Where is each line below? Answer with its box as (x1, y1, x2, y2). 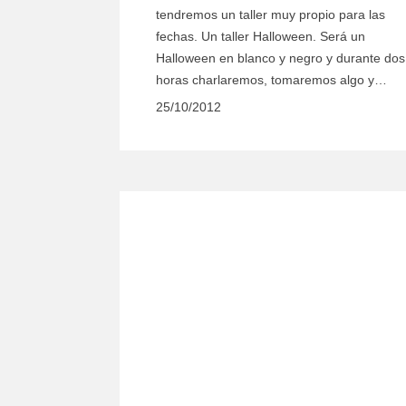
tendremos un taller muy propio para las (156, 7, 385, 23)
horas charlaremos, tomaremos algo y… (156, 72, 387, 88)
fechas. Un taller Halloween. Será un (156, 29, 365, 44)
